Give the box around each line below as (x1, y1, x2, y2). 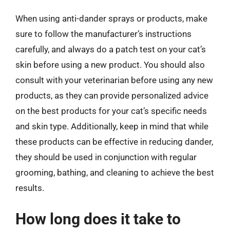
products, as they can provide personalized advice (15, 90, 208, 101)
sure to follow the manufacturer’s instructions (15, 28, 191, 39)
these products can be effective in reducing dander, (15, 136, 213, 147)
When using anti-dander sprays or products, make (15, 13, 207, 24)
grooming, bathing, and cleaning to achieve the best (15, 167, 214, 178)
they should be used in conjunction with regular (15, 151, 197, 162)
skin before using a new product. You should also (15, 59, 205, 70)
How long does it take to (15, 210, 181, 228)
